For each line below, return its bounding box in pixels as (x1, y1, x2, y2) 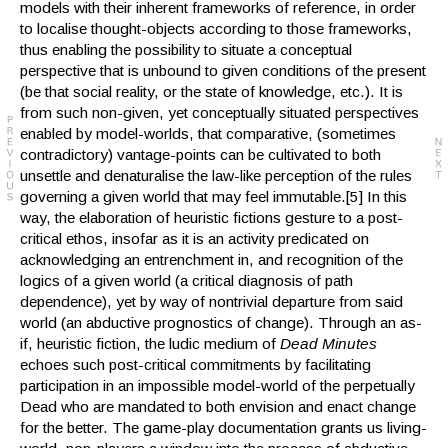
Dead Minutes (280, 335, 377, 353)
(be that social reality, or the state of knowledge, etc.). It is (20, 83, 403, 101)
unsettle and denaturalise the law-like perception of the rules (20, 167, 412, 185)
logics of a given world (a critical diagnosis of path (20, 272, 353, 290)
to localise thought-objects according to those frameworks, (20, 20, 412, 38)
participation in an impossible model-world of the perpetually (20, 377, 415, 395)
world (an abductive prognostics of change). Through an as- (20, 314, 422, 332)
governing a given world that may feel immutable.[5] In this (20, 188, 407, 206)
